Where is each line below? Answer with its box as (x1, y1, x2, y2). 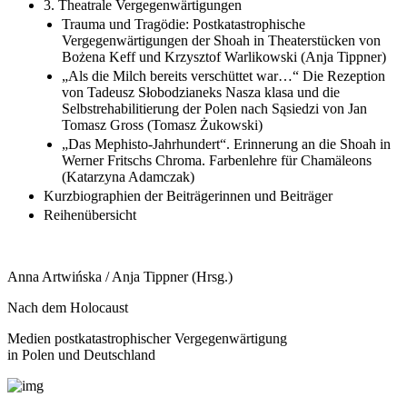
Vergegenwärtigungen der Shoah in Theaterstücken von (62, 32, 381, 48)
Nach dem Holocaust (7, 299, 128, 315)
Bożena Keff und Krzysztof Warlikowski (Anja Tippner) (62, 48, 386, 65)
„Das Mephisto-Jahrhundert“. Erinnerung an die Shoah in (62, 135, 391, 152)
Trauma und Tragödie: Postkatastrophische (62, 15, 305, 32)
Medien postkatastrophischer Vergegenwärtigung (7, 330, 287, 346)
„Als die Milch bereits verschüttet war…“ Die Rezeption (62, 67, 385, 84)
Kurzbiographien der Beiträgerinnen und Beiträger (44, 187, 333, 203)
